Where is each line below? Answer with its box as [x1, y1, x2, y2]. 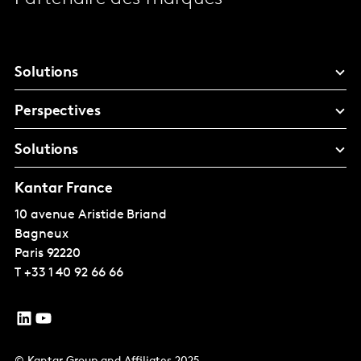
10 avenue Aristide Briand [15, 209, 167, 222]
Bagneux [15, 228, 68, 242]
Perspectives [15, 104, 101, 120]
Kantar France [15, 181, 113, 197]
